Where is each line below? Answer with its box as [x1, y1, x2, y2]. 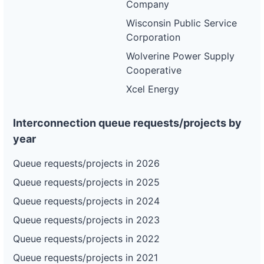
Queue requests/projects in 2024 [13, 195, 160, 207]
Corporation [126, 31, 181, 43]
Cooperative [126, 64, 182, 76]
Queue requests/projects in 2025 [13, 176, 160, 188]
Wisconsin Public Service [126, 17, 237, 29]
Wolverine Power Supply [126, 50, 235, 62]
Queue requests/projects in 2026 [13, 157, 160, 169]
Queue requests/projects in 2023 [13, 214, 160, 226]
